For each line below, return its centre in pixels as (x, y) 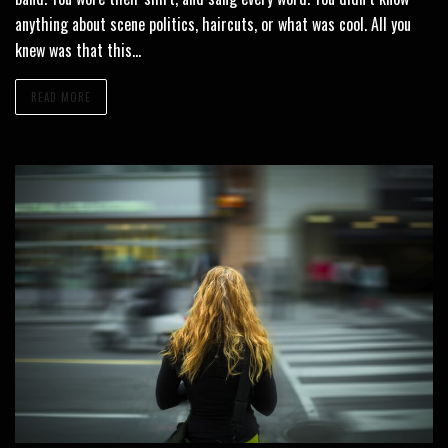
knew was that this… (78, 49)
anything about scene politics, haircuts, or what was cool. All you (213, 23)
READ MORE (61, 96)
